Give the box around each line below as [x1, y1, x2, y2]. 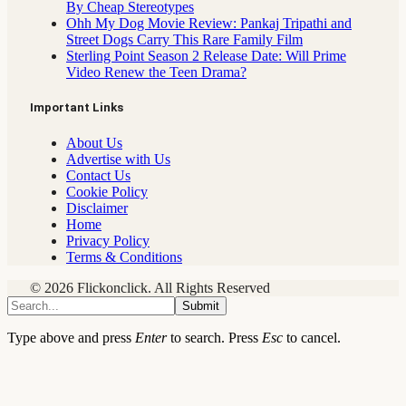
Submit [182, 298, 219, 313]
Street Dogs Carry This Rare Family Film [66, 32, 303, 48]
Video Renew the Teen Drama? [66, 64, 246, 81]
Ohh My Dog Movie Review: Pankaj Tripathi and [66, 15, 352, 32]
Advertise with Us [66, 150, 170, 167]
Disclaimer [66, 199, 128, 216]
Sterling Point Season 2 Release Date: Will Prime [66, 48, 346, 64]
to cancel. [283, 329, 341, 345]
